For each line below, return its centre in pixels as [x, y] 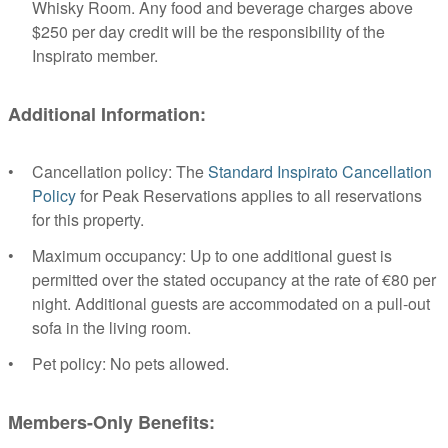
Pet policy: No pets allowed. [130, 363]
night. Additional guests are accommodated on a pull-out [231, 303]
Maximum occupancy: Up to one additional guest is [212, 255]
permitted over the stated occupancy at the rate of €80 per [234, 279]
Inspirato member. [95, 55]
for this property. [88, 219]
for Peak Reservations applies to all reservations [249, 195]
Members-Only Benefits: [111, 422]
